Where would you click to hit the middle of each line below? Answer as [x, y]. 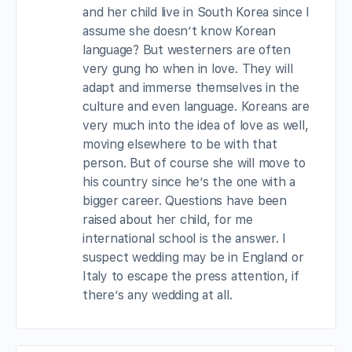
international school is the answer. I [185, 239]
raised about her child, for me [168, 220]
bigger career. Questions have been [185, 201]
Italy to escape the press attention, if [191, 277]
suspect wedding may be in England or [193, 258]
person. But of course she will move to [194, 163]
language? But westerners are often [187, 50]
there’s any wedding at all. [158, 295]
